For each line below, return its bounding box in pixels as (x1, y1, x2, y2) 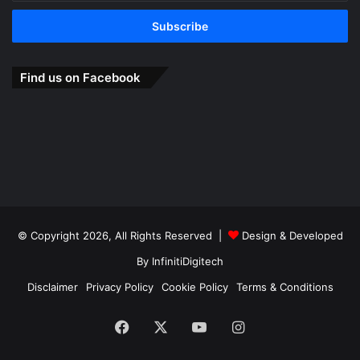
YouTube (207, 318, 265, 336)
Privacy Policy (85, 280, 153, 294)
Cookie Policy (161, 280, 228, 294)
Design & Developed (238, 229, 343, 243)
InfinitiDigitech (152, 255, 223, 268)
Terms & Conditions (235, 280, 333, 294)
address (12, 21, 52, 35)
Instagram (243, 318, 313, 336)
